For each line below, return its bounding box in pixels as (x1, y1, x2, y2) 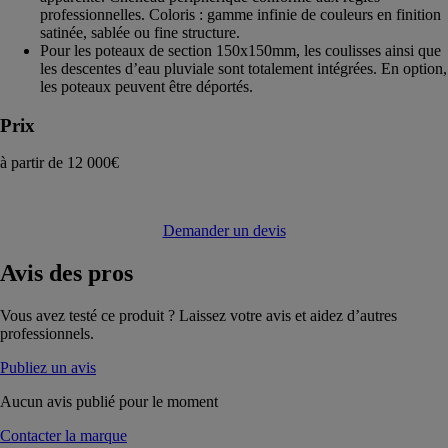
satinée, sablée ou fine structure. (40, 23, 240, 41)
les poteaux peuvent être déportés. (40, 77, 253, 95)
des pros (43, 260, 133, 287)
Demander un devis (162, 222, 286, 240)
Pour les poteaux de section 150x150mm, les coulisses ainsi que (40, 41, 441, 59)
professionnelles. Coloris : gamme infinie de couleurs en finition (40, 5, 441, 23)
